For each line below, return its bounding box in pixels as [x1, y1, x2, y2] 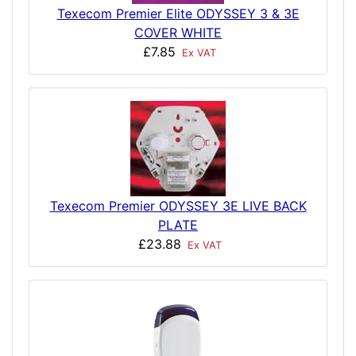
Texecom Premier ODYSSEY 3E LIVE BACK [49, 198, 307, 215]
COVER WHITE [134, 25, 222, 41]
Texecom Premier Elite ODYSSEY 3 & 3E [56, 6, 300, 22]
